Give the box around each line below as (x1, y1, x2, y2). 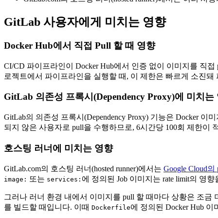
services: (47, 175, 82, 183)
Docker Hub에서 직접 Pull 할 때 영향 (4, 40, 155, 51)
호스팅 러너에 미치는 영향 (4, 143, 113, 153)
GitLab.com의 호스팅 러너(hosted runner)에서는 (4, 164, 163, 173)
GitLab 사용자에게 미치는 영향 (4, 16, 166, 29)
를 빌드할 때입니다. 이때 (4, 202, 91, 211)
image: (4, 175, 27, 183)
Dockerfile (91, 203, 130, 211)
